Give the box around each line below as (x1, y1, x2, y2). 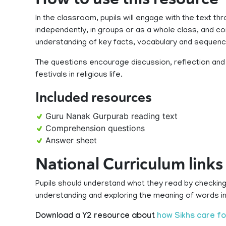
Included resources (35, 89, 152, 106)
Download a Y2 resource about (35, 212, 157, 221)
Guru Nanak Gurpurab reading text (45, 111, 178, 121)
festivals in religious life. (35, 71, 123, 80)
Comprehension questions (45, 123, 145, 133)
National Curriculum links (35, 153, 223, 175)
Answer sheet (45, 135, 97, 145)
